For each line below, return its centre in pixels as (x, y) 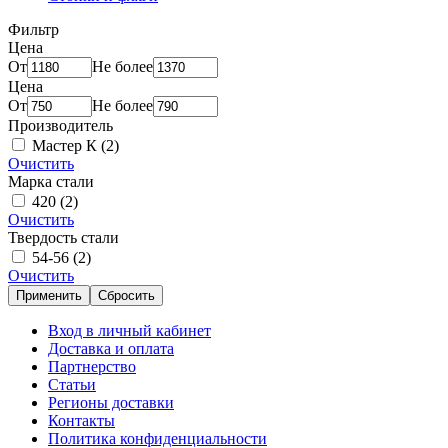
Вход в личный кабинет (129, 330)
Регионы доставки (111, 402)
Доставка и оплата (111, 348)
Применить (49, 295)
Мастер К (66, 145)
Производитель (60, 125)
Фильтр (33, 29)
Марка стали (51, 181)
